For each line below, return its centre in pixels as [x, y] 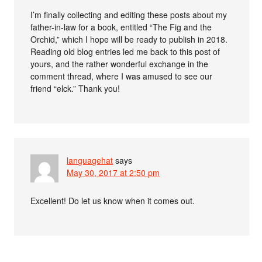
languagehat [90, 160]
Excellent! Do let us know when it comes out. [113, 201]
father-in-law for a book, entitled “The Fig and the [121, 27]
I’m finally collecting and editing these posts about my [129, 15]
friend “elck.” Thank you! [75, 88]
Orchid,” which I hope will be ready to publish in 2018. [129, 39]
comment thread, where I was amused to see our [122, 76]
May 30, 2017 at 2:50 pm [113, 173]
